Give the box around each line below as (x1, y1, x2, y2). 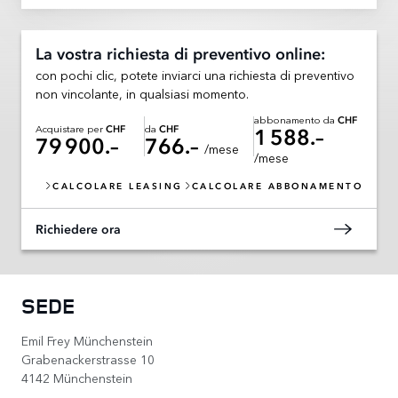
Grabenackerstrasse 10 (21, 349, 155, 368)
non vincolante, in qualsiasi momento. (36, 84, 249, 102)
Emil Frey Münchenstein (21, 330, 153, 349)
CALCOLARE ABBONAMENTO (191, 181, 362, 191)
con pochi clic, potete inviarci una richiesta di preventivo (36, 65, 354, 84)
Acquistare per (36, 120, 106, 135)
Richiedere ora (36, 224, 121, 237)
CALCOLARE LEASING (52, 181, 183, 191)
